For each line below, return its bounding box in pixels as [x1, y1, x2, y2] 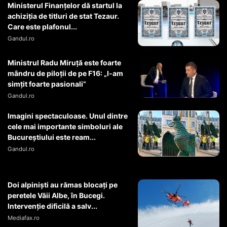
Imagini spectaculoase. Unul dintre [8, 111, 128, 120]
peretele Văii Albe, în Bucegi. [8, 191, 105, 200]
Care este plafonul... [8, 22, 77, 31]
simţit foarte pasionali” [8, 79, 86, 88]
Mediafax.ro [8, 214, 40, 221]
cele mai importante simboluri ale [8, 122, 123, 131]
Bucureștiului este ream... [8, 132, 96, 141]
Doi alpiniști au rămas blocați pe [8, 180, 118, 189]
